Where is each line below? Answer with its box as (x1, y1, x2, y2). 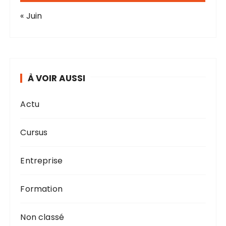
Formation (20, 183, 63, 195)
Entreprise (20, 155, 63, 167)
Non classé (20, 211, 64, 223)
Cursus (20, 127, 48, 139)
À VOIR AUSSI (28, 72, 86, 85)
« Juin (20, 10, 42, 22)
